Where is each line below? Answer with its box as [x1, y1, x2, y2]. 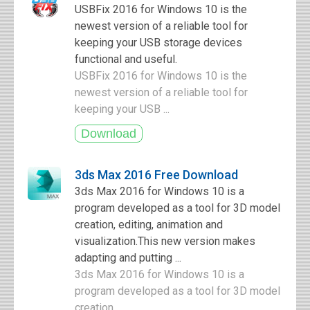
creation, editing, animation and [75, 218, 223, 231]
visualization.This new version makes [75, 235, 255, 248]
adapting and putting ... [75, 251, 181, 264]
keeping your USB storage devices [75, 36, 242, 49]
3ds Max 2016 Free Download [75, 167, 238, 182]
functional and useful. [75, 53, 177, 66]
